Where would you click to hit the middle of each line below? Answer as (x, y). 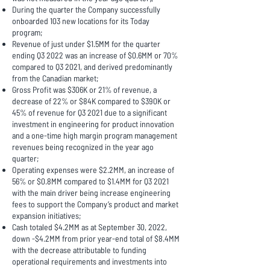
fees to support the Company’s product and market (95, 204)
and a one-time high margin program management (95, 135)
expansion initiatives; (47, 215)
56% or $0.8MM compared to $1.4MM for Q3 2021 (90, 181)
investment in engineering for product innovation (93, 124)
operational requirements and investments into (89, 261)
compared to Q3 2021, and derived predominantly (92, 67)
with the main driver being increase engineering (91, 193)
